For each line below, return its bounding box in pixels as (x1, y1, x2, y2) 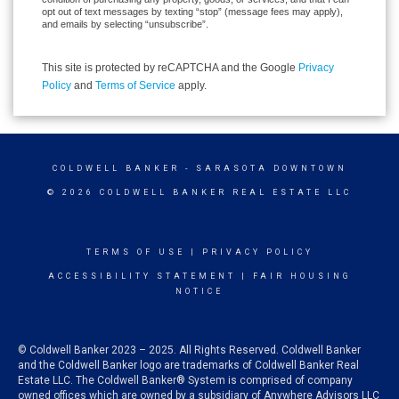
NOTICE (175, 287, 224, 296)
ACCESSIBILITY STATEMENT (47, 272, 236, 281)
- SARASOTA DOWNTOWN (179, 164, 347, 173)
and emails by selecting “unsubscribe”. (42, 19, 208, 29)
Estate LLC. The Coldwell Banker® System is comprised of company (18, 374, 353, 387)
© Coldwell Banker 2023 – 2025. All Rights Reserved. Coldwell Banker (18, 344, 361, 356)
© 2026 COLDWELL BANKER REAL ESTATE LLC (47, 188, 352, 197)
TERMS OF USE (85, 248, 185, 256)
